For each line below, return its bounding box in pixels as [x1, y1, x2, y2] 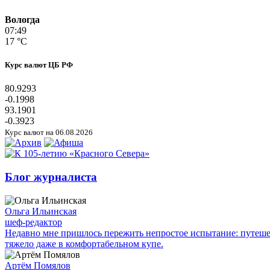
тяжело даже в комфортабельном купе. [5, 238, 163, 249]
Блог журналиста [5, 170, 97, 183]
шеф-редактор [5, 216, 62, 227]
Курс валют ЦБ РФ [5, 60, 73, 69]
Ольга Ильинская [5, 206, 77, 216]
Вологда [5, 14, 40, 25]
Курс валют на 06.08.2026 [5, 128, 93, 137]
